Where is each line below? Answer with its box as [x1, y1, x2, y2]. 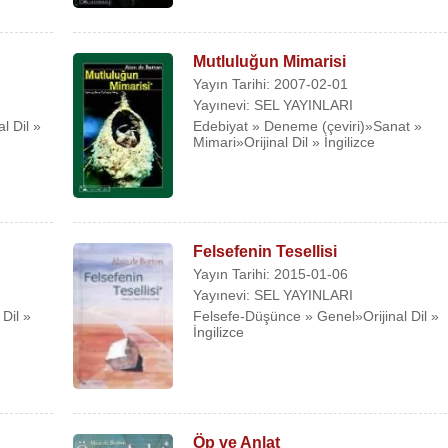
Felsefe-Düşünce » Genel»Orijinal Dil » [193, 308, 440, 325]
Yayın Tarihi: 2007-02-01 [193, 75, 349, 92]
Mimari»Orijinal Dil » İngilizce [193, 133, 376, 150]
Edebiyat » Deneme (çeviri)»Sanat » [193, 117, 423, 134]
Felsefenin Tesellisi [193, 243, 338, 261]
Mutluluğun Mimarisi [193, 52, 347, 70]
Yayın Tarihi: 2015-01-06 [193, 266, 349, 283]
